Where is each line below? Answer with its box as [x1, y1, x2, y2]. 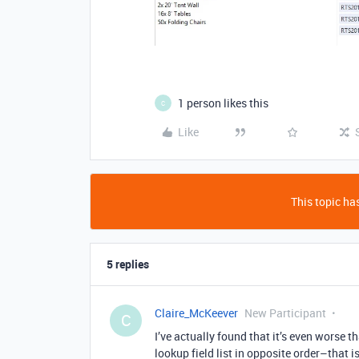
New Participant [244, 305, 326, 321]
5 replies [107, 256, 149, 272]
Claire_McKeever [155, 305, 238, 321]
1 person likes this [178, 95, 268, 111]
